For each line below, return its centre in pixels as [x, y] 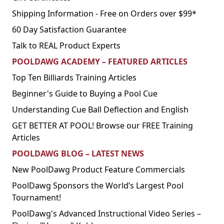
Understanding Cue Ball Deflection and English [100, 109]
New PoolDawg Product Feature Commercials [98, 169]
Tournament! [36, 197]
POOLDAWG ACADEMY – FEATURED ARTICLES [100, 61]
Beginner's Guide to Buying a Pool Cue [85, 93]
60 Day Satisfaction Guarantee [69, 29]
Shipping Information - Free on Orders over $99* [104, 13]
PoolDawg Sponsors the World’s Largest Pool [98, 185]
